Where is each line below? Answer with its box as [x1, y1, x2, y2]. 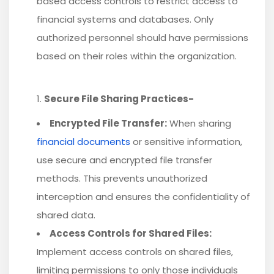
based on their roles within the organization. [37, 50, 237, 63]
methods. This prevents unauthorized [37, 172, 207, 185]
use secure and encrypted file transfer [37, 154, 212, 167]
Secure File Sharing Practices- [44, 92, 194, 106]
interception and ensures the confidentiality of [37, 190, 250, 204]
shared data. [37, 209, 95, 222]
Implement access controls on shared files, [37, 245, 233, 259]
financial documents [37, 135, 130, 149]
